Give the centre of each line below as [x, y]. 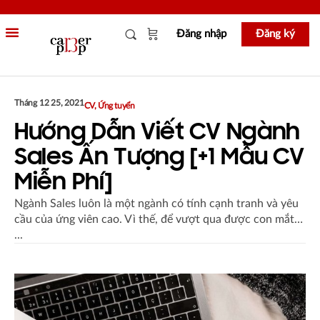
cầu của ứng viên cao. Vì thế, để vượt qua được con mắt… [159, 220]
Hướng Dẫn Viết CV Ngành [157, 134]
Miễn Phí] [63, 184]
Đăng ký [275, 34]
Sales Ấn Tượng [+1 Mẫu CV [159, 159]
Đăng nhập [201, 34]
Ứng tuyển [116, 106]
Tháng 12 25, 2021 [49, 103]
